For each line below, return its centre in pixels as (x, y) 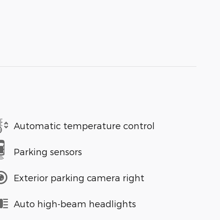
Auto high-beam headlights (75, 203)
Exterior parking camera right (79, 177)
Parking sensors (48, 151)
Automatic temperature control (84, 125)
